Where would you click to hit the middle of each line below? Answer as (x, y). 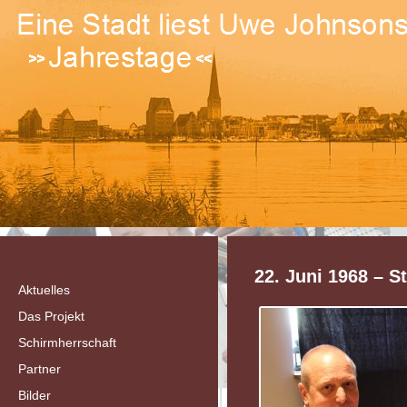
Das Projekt (51, 316)
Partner (40, 369)
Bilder (35, 395)
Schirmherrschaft (67, 342)
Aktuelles (44, 290)
